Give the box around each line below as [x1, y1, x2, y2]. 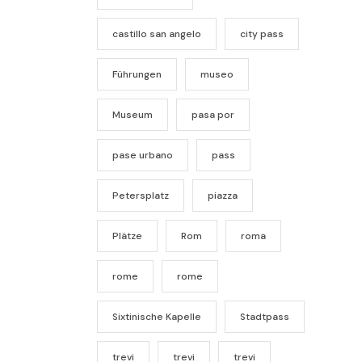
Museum [112, 108, 153, 121]
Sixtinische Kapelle [112, 310, 201, 323]
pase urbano [112, 149, 173, 162]
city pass [239, 27, 284, 40]
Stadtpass [239, 310, 289, 323]
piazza [207, 189, 238, 202]
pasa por [191, 108, 234, 121]
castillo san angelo [112, 27, 201, 40]
